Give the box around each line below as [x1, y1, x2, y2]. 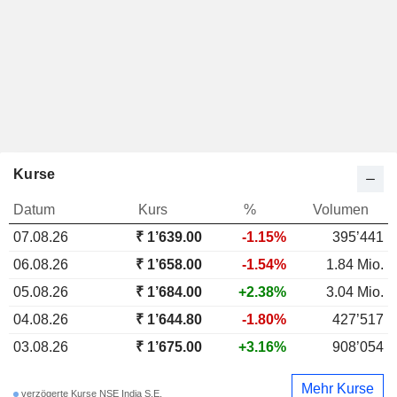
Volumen [312, 201, 369, 217]
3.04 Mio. [326, 284, 384, 300]
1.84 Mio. [326, 256, 384, 272]
